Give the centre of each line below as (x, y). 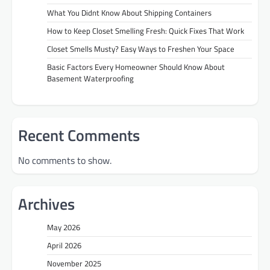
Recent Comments (79, 135)
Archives (46, 204)
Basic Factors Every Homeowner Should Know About (136, 67)
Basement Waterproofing (90, 79)
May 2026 (64, 227)
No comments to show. (65, 160)
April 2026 (64, 245)
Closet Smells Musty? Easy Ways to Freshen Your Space (141, 49)
